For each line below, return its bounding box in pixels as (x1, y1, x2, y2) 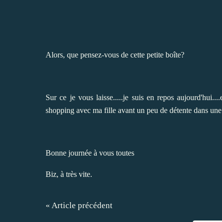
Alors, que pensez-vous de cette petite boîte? (46, 50, 184, 59)
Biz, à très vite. (46, 169, 92, 178)
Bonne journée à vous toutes (46, 148, 134, 157)
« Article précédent (46, 200, 112, 210)
